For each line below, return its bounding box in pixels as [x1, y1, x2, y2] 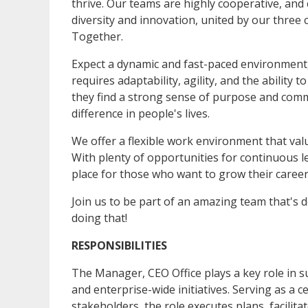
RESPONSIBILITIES [71, 238, 167, 254]
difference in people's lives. [71, 106, 210, 122]
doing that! [71, 210, 127, 226]
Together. [71, 29, 123, 45]
